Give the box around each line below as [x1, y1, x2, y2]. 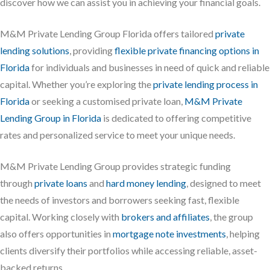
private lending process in [153, 78, 258, 90]
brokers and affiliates [121, 211, 210, 222]
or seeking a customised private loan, [30, 95, 184, 107]
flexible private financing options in [115, 45, 259, 56]
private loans [34, 177, 87, 189]
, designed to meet [186, 177, 261, 189]
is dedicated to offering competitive [101, 112, 251, 124]
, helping [226, 228, 260, 239]
